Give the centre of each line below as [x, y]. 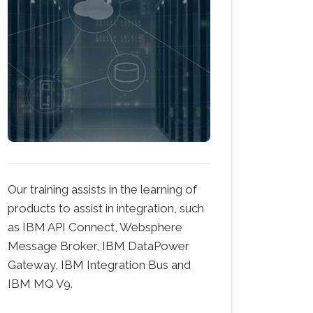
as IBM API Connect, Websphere [95, 227]
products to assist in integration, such [106, 208]
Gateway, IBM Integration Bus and [99, 264]
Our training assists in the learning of [102, 189]
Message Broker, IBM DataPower [99, 246]
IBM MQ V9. [40, 283]
